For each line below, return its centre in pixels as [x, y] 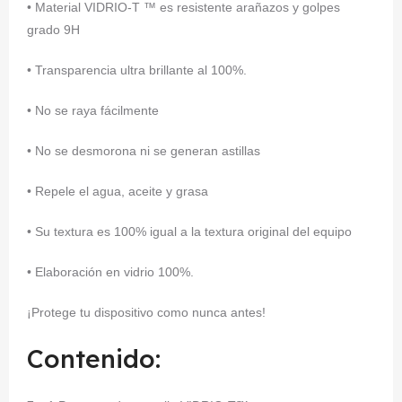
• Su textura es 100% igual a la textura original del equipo [189, 232]
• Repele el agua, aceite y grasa [118, 191]
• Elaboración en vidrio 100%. [110, 272]
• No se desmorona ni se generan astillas [144, 151]
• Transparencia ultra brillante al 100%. [137, 70]
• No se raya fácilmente [93, 110]
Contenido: [94, 358]
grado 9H [53, 30]
